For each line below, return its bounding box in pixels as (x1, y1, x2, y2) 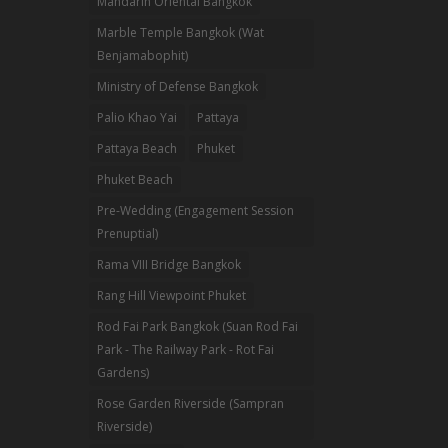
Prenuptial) (97, 224, 159, 242)
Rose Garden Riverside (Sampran (97, 394, 285, 412)
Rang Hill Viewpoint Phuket (97, 286, 247, 304)
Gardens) (97, 363, 150, 381)
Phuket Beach (97, 170, 174, 188)
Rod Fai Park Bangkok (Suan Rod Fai (97, 317, 299, 335)
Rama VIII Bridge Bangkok (97, 255, 242, 273)
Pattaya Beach (97, 139, 178, 157)
